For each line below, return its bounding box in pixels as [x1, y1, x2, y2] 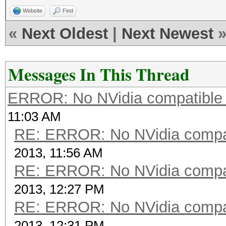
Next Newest [122, 25, 213, 42]
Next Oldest [22, 25, 108, 42]
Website [23, 8, 42, 14]
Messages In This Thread [8, 62, 190, 86]
